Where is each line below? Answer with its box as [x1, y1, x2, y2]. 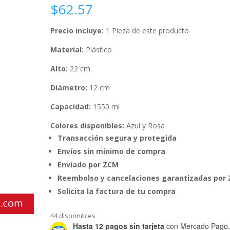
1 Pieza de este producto [106, 25, 189, 35]
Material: [50, 44, 84, 54]
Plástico [84, 44, 112, 54]
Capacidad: [50, 101, 91, 111]
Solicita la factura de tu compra [57, 186, 176, 196]
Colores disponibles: [50, 120, 125, 130]
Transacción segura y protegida [57, 132, 177, 143]
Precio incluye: [50, 25, 106, 35]
